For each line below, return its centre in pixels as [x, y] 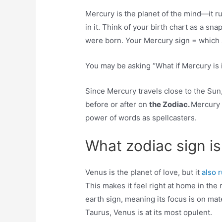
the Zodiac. [170, 105]
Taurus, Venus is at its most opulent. [149, 213]
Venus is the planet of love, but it [144, 172]
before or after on [117, 105]
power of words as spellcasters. [141, 118]
